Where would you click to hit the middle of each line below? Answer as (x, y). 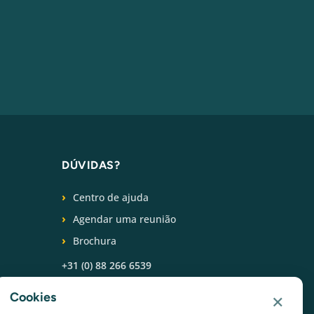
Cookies (33, 297)
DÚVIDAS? (91, 165)
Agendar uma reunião (124, 219)
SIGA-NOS (91, 296)
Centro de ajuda (111, 198)
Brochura (95, 241)
